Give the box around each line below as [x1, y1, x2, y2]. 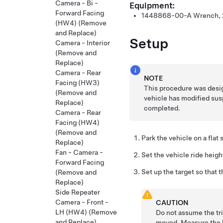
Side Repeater [55, 188, 100, 196]
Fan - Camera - [55, 148, 103, 156]
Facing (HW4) [55, 118, 100, 126]
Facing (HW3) [55, 79, 100, 87]
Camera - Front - [55, 198, 109, 206]
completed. [144, 104, 181, 112]
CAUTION [156, 198, 189, 207]
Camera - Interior [55, 39, 110, 47]
